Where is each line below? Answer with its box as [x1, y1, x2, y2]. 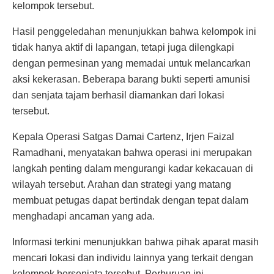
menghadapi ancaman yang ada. [12, 211, 155, 222]
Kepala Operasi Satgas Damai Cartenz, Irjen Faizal [12, 131, 234, 143]
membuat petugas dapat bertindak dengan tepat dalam [12, 195, 248, 206]
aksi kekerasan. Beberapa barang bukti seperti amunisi [12, 74, 250, 85]
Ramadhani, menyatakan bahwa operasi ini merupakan [12, 147, 252, 158]
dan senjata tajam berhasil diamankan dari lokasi [12, 90, 224, 101]
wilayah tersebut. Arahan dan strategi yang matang [12, 179, 231, 190]
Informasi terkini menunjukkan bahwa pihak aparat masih [12, 237, 259, 248]
